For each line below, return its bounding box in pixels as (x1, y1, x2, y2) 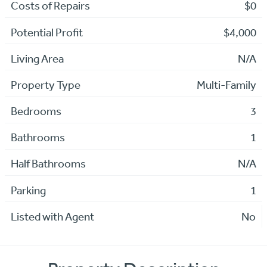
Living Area (10, 51, 64, 65)
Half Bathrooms (10, 157, 86, 170)
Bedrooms (10, 104, 61, 118)
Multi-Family (197, 77, 257, 91)
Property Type (10, 77, 80, 91)
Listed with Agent (10, 209, 94, 223)
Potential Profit (10, 25, 83, 39)
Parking (10, 183, 46, 197)
